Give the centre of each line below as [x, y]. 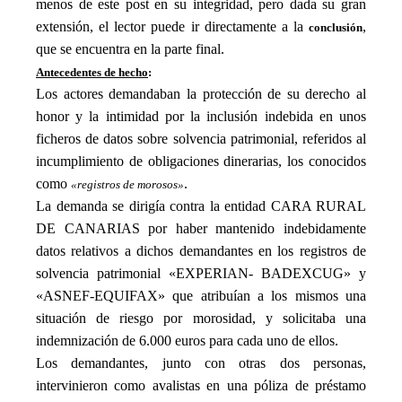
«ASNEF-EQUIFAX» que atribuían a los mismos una [201, 296]
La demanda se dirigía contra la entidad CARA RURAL [201, 206]
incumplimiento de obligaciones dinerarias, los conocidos [201, 162]
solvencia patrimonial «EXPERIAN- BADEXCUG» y [201, 274]
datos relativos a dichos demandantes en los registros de [201, 251]
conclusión [336, 28]
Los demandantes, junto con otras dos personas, [201, 363]
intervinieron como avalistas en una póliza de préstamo [201, 386]
